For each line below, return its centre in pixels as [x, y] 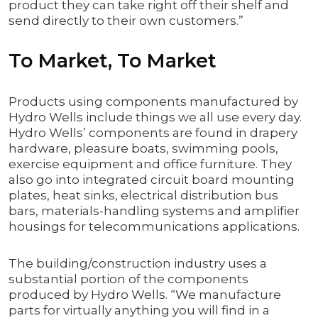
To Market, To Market [113, 61]
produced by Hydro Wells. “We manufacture [145, 295]
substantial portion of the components [128, 279]
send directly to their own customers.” [126, 21]
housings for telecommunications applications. [154, 227]
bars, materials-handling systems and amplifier [154, 211]
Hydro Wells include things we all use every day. [155, 117]
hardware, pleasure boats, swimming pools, [143, 149]
